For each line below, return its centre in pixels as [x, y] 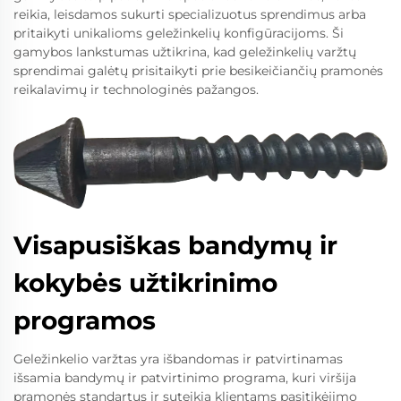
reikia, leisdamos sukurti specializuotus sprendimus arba [190, 15]
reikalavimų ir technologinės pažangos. [136, 90]
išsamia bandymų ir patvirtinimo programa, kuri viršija [185, 378]
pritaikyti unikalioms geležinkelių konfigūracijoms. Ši [179, 34]
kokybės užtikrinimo [145, 283]
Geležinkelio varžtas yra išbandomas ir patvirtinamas [178, 359]
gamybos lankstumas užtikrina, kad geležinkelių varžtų [185, 52]
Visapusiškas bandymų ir [175, 246]
